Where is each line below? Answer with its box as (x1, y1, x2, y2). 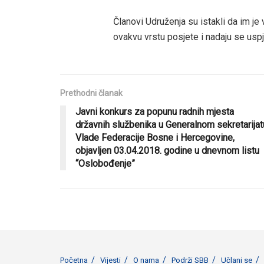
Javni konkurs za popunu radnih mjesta (75, 105, 234, 117)
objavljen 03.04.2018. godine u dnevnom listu (75, 144, 259, 156)
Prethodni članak (60, 88, 123, 98)
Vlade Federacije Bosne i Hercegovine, (75, 131, 235, 143)
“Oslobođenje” (75, 157, 135, 169)
